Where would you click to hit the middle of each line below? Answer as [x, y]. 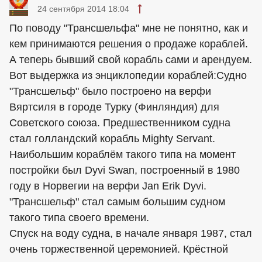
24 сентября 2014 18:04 [83, 9]
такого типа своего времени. [79, 218]
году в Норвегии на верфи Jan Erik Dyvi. [108, 186]
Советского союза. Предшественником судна [120, 123]
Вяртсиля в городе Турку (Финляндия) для [114, 107]
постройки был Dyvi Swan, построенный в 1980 [125, 170]
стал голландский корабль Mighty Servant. [112, 139]
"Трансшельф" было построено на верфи [110, 91]
